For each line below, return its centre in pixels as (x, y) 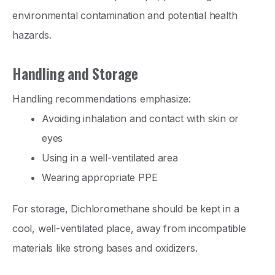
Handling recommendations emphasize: (102, 99)
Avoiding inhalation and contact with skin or (141, 118)
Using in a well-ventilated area (110, 157)
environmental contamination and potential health (125, 15)
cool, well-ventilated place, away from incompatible (129, 229)
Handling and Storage (75, 73)
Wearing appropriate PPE (100, 177)
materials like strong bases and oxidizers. (105, 248)
